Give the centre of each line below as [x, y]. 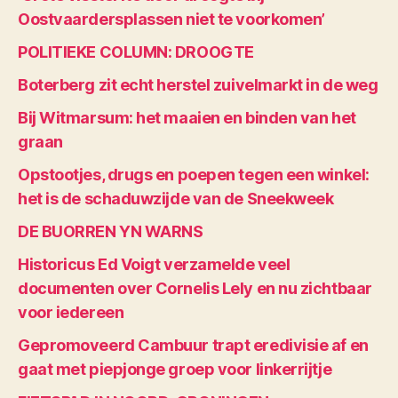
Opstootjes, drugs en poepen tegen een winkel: [194, 175]
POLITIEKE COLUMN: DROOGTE [136, 52]
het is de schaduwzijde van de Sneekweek [176, 199]
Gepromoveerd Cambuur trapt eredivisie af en [193, 345]
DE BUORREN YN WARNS [111, 231]
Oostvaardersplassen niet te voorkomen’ [171, 19]
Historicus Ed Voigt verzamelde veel [154, 264]
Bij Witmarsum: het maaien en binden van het [187, 118]
